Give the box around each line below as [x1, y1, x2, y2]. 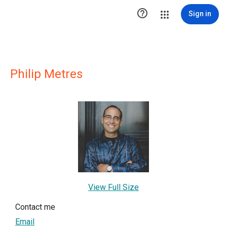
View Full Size [88, 182, 139, 192]
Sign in [188, 10, 211, 18]
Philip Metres [10, 67, 83, 81]
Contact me [15, 202, 55, 212]
